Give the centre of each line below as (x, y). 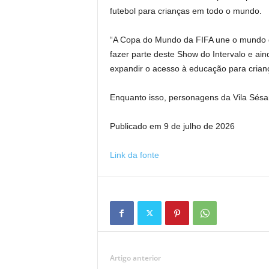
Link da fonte (134, 155)
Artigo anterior (135, 258)
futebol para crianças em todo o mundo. (186, 11)
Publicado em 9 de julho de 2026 (172, 126)
